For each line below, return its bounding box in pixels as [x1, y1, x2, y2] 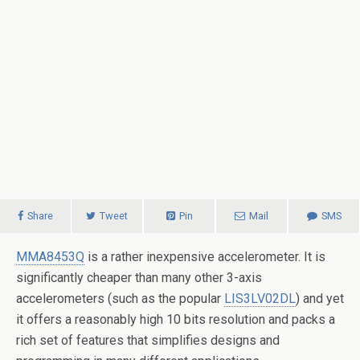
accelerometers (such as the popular [16, 291, 224, 306]
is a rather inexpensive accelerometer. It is [84, 249, 325, 264]
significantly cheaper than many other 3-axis [16, 270, 262, 285]
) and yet [296, 291, 344, 306]
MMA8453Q [16, 249, 84, 264]
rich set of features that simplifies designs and [16, 333, 280, 348]
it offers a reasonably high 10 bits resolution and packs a [16, 312, 335, 327]
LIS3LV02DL [224, 291, 296, 306]
